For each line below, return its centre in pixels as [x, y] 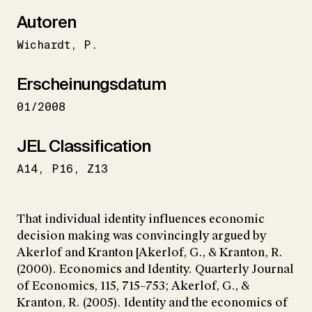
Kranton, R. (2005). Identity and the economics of [152, 302]
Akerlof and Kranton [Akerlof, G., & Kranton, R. [150, 252]
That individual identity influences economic [141, 219]
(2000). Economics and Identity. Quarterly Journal [155, 269]
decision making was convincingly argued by [141, 235]
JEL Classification [84, 146]
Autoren [46, 22]
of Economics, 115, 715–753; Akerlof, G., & [133, 286]
